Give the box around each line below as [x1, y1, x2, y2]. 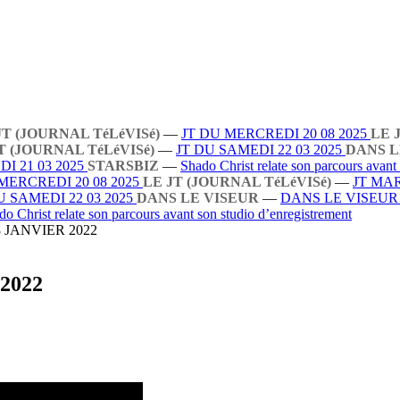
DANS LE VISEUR [137, 190, 259, 205]
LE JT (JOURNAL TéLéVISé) [143, 174, 331, 189]
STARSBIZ [87, 158, 159, 173]
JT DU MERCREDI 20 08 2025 [181, 126, 371, 141]
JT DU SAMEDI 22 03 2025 [176, 142, 346, 157]
